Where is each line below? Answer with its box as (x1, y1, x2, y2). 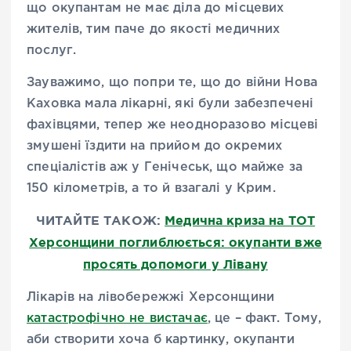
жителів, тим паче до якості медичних (27, 23, 280, 35)
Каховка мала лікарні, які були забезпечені (27, 97, 314, 110)
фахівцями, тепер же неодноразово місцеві (27, 118, 319, 131)
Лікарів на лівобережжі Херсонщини (27, 291, 275, 303)
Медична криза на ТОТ (165, 212, 316, 227)
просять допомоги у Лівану (83, 256, 268, 271)
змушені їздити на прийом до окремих (27, 139, 283, 152)
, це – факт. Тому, (207, 312, 322, 324)
